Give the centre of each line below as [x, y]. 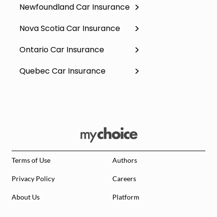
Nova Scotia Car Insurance [70, 28]
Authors [125, 160]
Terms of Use [31, 160]
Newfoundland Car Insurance [75, 7]
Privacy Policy [33, 178]
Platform [126, 197]
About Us [26, 197]
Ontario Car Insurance [62, 50]
